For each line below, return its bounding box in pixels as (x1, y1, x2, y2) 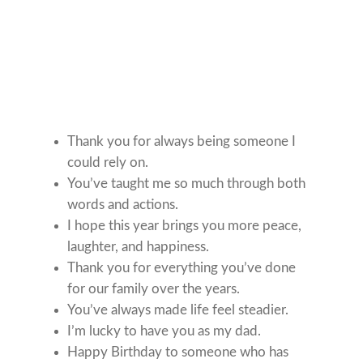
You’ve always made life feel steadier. (67, 302, 289, 317)
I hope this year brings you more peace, (67, 218, 302, 233)
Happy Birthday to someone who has (67, 344, 289, 359)
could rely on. (67, 155, 149, 169)
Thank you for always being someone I (67, 134, 297, 148)
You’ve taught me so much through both (67, 176, 306, 190)
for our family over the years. (67, 281, 241, 296)
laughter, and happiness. (67, 239, 210, 254)
